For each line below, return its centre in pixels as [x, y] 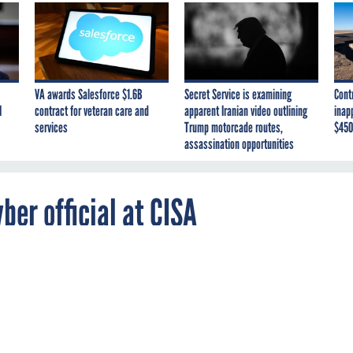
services [51, 127]
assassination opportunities [239, 144]
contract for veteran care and [92, 111]
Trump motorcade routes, [234, 127]
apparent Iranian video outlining [246, 111]
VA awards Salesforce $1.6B [89, 94]
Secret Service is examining [238, 94]
